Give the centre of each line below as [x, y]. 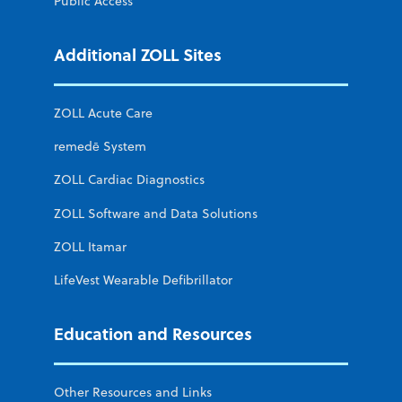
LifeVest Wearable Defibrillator [143, 280]
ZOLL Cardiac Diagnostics [129, 180]
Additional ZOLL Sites [138, 55]
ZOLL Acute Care [103, 114]
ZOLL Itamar [90, 246]
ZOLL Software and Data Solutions [156, 213]
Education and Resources [153, 333]
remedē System [100, 147]
